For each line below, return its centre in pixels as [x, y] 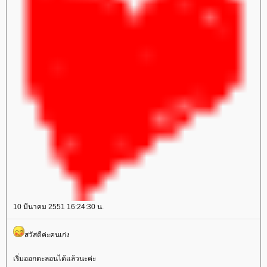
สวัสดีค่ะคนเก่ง [47, 235]
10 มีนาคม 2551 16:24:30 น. [58, 207]
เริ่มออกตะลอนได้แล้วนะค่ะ [55, 259]
